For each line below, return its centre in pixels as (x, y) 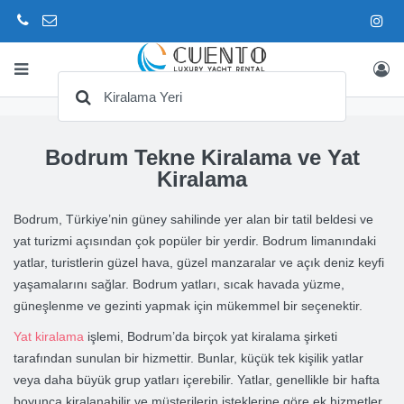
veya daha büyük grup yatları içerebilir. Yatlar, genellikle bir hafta (197, 380)
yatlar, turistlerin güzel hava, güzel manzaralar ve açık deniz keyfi (199, 262)
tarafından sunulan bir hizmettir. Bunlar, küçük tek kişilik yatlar (188, 358)
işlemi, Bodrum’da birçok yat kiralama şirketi (211, 336)
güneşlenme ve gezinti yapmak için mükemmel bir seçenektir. (188, 306)
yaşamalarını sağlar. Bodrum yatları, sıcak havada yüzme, (179, 284)
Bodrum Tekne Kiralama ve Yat (202, 157)
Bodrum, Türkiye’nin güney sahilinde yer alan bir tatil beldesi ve (193, 219)
